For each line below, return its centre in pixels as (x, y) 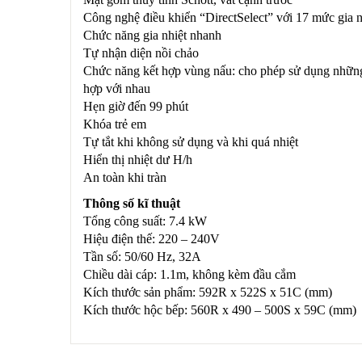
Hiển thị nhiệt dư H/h (138, 160)
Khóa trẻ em (115, 124)
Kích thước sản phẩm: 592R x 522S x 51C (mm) (208, 292)
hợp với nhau (117, 88)
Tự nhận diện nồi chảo (141, 53)
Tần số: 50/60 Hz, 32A (142, 257)
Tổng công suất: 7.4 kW (145, 221)
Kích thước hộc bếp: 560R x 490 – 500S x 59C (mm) (220, 310)
